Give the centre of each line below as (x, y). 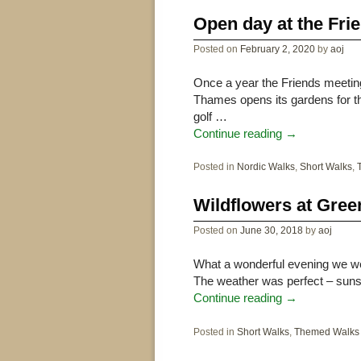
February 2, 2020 (277, 48)
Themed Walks (326, 331)
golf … (210, 116)
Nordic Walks (266, 167)
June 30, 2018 (271, 230)
